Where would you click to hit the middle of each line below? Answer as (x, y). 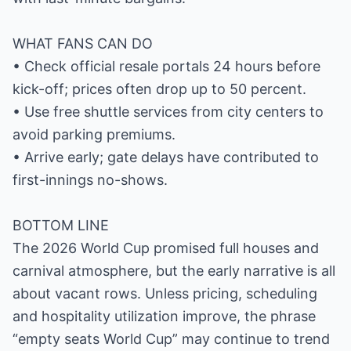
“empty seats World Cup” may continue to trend (171, 339)
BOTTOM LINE (61, 225)
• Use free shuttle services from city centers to (168, 112)
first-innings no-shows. (90, 180)
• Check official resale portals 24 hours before (166, 66)
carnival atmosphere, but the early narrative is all (174, 271)
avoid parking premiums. (94, 134)
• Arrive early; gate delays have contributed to (166, 157)
